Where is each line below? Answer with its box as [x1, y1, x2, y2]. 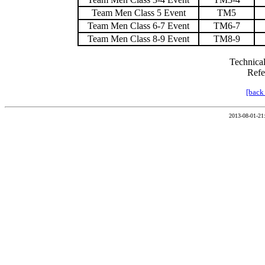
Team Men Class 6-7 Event [88, 21, 189, 31]
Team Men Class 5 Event [91, 8, 186, 18]
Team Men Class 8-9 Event [88, 34, 189, 44]
